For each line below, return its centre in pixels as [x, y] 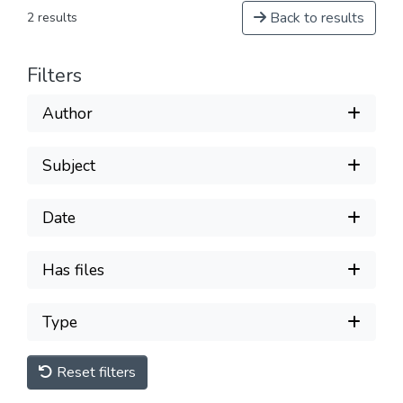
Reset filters [94, 372]
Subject [69, 165]
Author [67, 113]
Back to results [315, 18]
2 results [52, 18]
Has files [73, 269]
